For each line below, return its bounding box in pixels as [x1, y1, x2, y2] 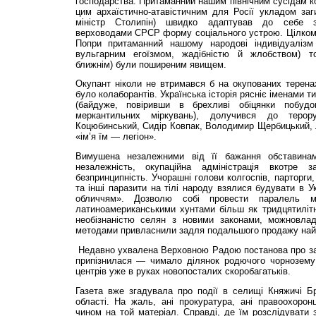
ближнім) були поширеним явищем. [75, 59, 226, 70]
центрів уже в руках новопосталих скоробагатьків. [75, 265, 291, 276]
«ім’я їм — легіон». [75, 131, 157, 142]
